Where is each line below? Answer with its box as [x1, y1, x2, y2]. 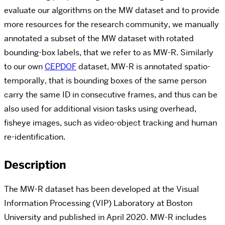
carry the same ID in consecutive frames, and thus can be [4, 89, 217, 100]
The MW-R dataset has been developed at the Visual [4, 183, 199, 194]
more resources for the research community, [4, 19, 172, 30]
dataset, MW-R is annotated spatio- [76, 61, 210, 72]
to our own [4, 61, 45, 72]
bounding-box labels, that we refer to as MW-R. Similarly [4, 47, 213, 58]
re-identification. [4, 131, 65, 142]
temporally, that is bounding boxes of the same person [4, 75, 206, 86]
